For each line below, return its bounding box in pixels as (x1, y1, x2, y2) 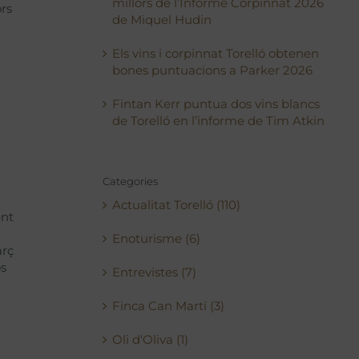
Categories (103, 175, 159, 188)
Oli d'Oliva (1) (112, 332, 189, 347)
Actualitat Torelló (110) (112, 197, 241, 212)
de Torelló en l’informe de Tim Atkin (112, 113, 325, 128)
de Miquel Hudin (112, 12, 212, 27)
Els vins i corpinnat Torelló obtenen (112, 46, 320, 61)
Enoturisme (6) (112, 231, 201, 246)
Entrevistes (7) (112, 264, 197, 280)
